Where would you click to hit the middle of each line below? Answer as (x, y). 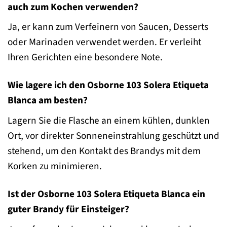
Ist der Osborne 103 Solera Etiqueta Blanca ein (106, 194)
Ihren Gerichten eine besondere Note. (85, 58)
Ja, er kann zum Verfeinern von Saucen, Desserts (108, 27)
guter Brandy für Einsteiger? (68, 209)
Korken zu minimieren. (55, 166)
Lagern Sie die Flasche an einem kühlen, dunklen (109, 120)
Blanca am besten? (48, 101)
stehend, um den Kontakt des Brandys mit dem (104, 151)
